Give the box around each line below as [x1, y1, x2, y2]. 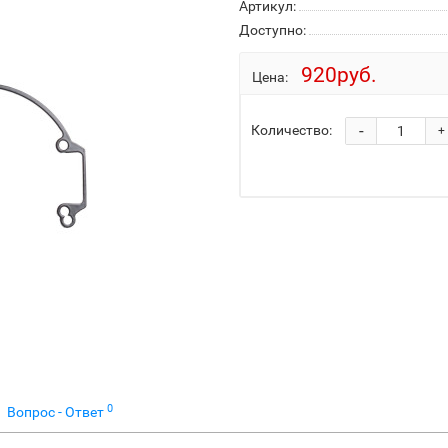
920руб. [301, 63, 377, 87]
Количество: [251, 121, 332, 138]
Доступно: [239, 22, 306, 38]
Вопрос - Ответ [7, 404, 107, 420]
